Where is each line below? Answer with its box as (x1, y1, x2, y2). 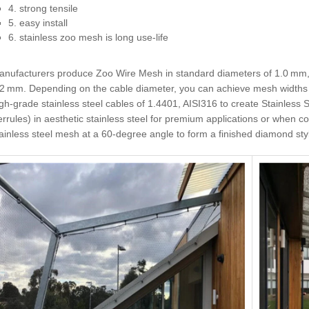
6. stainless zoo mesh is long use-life (8, 31, 168, 43)
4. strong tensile (8, 2, 78, 14)
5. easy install (8, 17, 68, 28)
